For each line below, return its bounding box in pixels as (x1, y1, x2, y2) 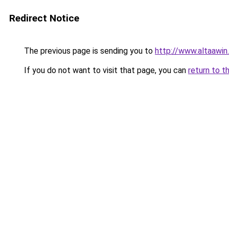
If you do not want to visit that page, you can (22, 65, 188, 75)
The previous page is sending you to (22, 46, 155, 56)
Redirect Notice (9, 12, 79, 24)
